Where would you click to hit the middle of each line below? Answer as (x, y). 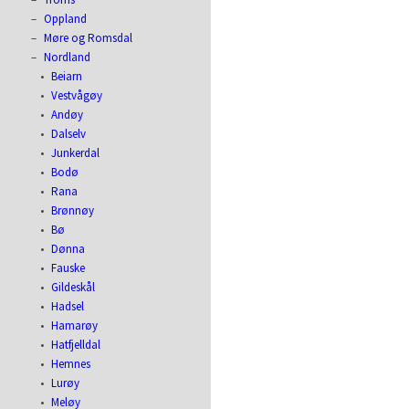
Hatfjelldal (76, 345)
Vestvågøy (77, 95)
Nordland (68, 57)
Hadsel (68, 306)
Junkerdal (76, 153)
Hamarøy (75, 325)
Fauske (68, 268)
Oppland (66, 19)
